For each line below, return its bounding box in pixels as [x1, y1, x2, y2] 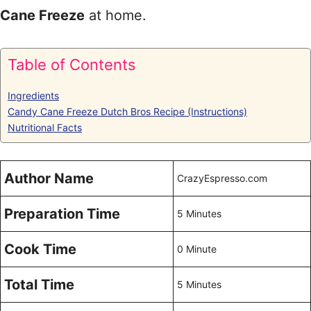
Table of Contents [8, 56, 136, 74]
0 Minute [177, 243, 217, 255]
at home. [85, 7, 146, 24]
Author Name [4, 170, 94, 187]
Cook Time [4, 241, 76, 258]
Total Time [4, 276, 74, 293]
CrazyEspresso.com [177, 172, 267, 184]
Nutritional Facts [8, 121, 82, 133]
